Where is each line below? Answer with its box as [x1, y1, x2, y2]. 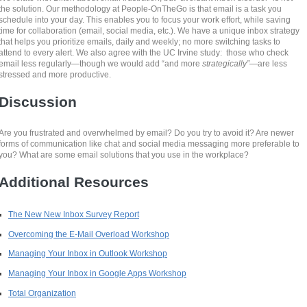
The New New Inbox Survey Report [8, 210, 140, 219]
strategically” [202, 59, 250, 69]
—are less [249, 59, 288, 69]
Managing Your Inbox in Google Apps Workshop [8, 269, 187, 278]
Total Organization [8, 288, 77, 297]
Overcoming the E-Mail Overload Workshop [8, 229, 170, 238]
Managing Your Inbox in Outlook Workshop [8, 249, 168, 258]
